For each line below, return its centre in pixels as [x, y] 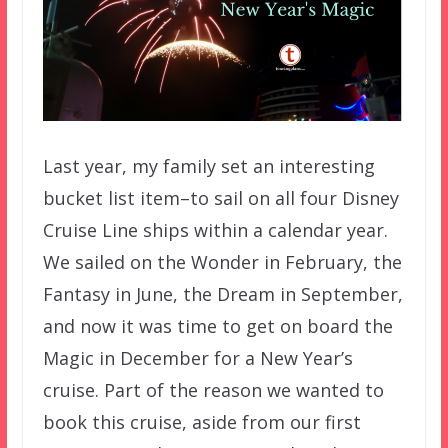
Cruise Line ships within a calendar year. [215, 230]
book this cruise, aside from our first [201, 422]
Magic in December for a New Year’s [197, 358]
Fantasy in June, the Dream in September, [222, 294]
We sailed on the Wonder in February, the [222, 262]
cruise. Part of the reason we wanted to [213, 390]
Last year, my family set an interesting [208, 166]
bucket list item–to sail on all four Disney [220, 198]
